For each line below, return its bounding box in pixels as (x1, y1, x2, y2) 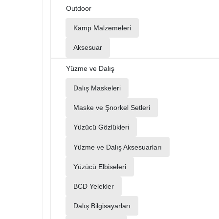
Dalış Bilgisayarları (73, 202, 131, 210)
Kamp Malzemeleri (73, 24, 131, 32)
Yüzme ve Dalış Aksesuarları (73, 143, 162, 151)
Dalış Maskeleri (73, 84, 121, 92)
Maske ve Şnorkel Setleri (73, 104, 150, 112)
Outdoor (66, 4, 91, 12)
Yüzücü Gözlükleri (73, 123, 129, 131)
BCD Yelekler (73, 182, 114, 190)
